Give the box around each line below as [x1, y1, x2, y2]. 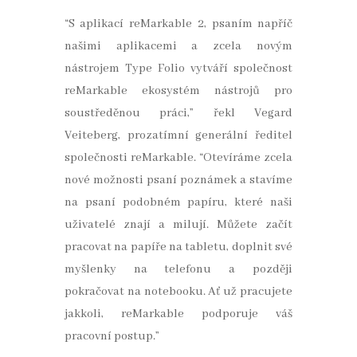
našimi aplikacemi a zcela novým [64, 39, 293, 54]
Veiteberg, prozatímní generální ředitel [64, 128, 293, 143]
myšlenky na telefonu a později [64, 262, 293, 277]
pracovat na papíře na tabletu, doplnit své [64, 240, 293, 255]
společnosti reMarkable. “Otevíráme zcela [64, 151, 293, 166]
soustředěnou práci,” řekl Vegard [64, 106, 293, 121]
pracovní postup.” [64, 329, 159, 344]
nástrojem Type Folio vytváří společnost [64, 61, 293, 76]
